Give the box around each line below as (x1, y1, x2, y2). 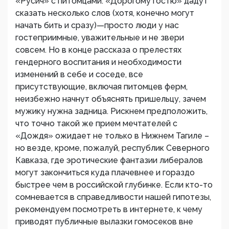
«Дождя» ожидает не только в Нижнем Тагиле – (15, 131, 209, 141)
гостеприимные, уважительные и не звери (15, 33, 184, 43)
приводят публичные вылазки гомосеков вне (15, 217, 193, 227)
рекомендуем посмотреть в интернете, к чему (15, 204, 202, 215)
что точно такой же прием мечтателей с (15, 119, 177, 129)
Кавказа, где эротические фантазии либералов (15, 155, 203, 166)
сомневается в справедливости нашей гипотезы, (15, 192, 211, 202)
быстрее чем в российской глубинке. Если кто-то (15, 180, 213, 190)
